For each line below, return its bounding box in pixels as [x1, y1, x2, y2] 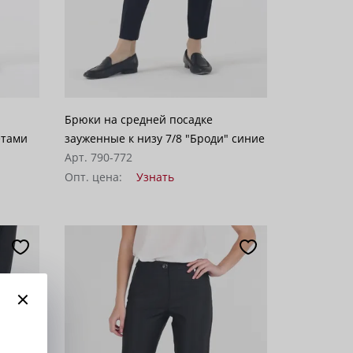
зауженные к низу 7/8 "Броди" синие [64, 130, 265, 146]
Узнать [136, 169, 174, 184]
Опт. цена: [64, 169, 125, 184]
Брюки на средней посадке [64, 111, 213, 127]
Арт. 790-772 [64, 149, 132, 165]
